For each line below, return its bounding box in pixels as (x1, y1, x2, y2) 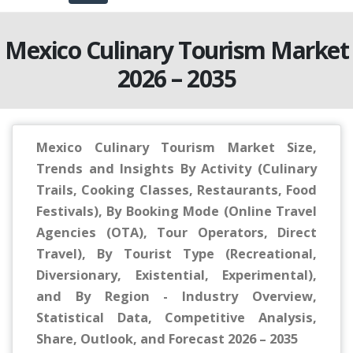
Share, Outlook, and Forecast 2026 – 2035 (36, 330, 298, 348)
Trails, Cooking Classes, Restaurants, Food (36, 181, 317, 199)
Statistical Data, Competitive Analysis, (36, 309, 317, 327)
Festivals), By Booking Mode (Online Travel (36, 203, 317, 221)
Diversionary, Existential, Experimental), (36, 266, 317, 284)
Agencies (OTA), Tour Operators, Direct (36, 224, 317, 242)
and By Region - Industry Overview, (36, 288, 317, 306)
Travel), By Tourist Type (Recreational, (36, 245, 317, 263)
